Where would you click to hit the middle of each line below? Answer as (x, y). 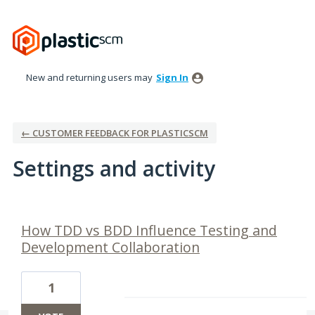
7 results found (48, 213)
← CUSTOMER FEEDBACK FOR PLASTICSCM (115, 133)
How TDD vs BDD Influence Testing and (149, 230)
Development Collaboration (110, 247)
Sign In (172, 77)
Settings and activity (114, 168)
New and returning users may (90, 77)
